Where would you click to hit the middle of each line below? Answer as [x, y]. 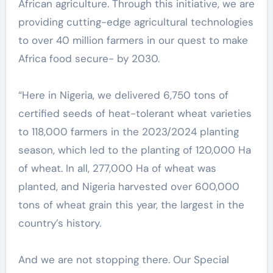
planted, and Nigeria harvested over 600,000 [129, 186]
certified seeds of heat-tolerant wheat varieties [135, 113]
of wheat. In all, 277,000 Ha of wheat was [117, 168]
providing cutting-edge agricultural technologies [136, 22]
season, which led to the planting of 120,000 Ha [134, 150]
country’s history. [59, 223]
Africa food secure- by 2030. [90, 58]
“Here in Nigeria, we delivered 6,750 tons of [123, 95]
